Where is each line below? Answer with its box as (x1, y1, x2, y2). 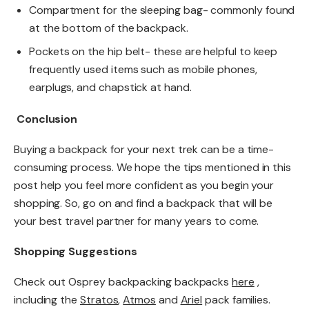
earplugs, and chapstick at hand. (29, 79, 192, 94)
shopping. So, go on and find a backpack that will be (14, 195, 273, 210)
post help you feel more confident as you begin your (14, 177, 275, 192)
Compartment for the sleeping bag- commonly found (29, 2, 295, 17)
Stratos (79, 292, 119, 307)
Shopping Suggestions (14, 243, 137, 259)
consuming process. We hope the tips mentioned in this (14, 159, 292, 175)
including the (14, 292, 80, 307)
